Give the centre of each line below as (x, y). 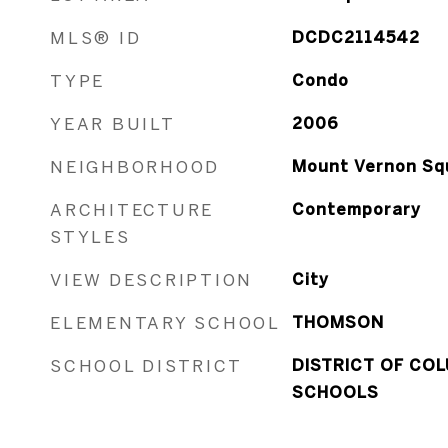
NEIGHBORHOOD (135, 166)
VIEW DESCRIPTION (151, 279)
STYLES (90, 236)
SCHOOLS (335, 392)
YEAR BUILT (113, 123)
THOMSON (337, 322)
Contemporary (356, 209)
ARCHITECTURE (132, 209)
